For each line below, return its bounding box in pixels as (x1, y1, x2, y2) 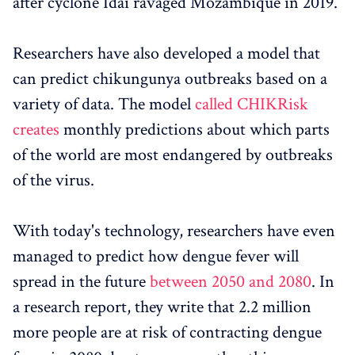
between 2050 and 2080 (150, 269, 311, 293)
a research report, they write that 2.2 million (13, 295, 311, 319)
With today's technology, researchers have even (13, 219, 335, 242)
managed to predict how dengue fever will (13, 244, 299, 268)
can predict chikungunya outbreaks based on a (13, 67, 327, 90)
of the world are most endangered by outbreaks (13, 143, 333, 166)
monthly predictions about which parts (59, 117, 330, 141)
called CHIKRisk (195, 92, 308, 116)
